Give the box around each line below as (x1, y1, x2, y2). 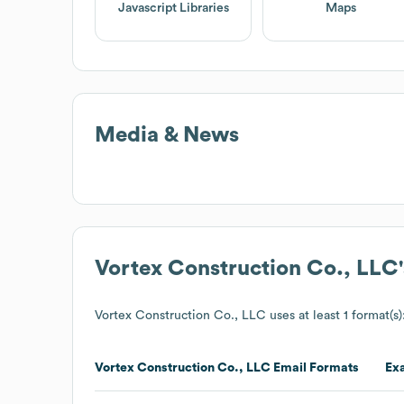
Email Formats (271, 361, 359, 374)
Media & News (95, 124, 239, 146)
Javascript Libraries (117, 2, 229, 15)
